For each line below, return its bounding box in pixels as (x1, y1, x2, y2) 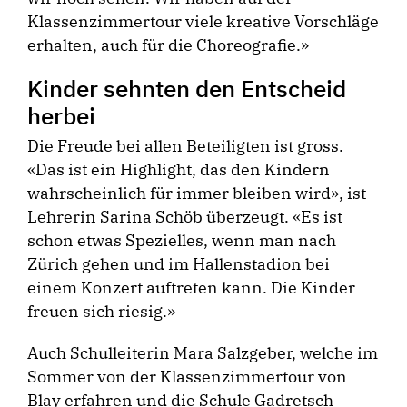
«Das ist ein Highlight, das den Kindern (27, 159, 330, 181)
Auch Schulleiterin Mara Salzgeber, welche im (27, 342, 378, 364)
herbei (27, 101, 95, 132)
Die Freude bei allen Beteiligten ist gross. (27, 135, 343, 157)
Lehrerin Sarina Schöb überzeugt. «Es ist (27, 206, 342, 228)
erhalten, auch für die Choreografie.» (27, 35, 309, 56)
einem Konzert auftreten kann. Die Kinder (27, 277, 355, 299)
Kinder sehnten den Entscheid (27, 74, 346, 104)
